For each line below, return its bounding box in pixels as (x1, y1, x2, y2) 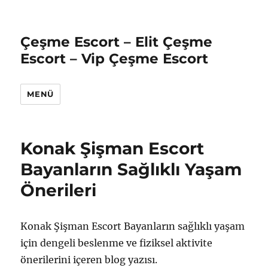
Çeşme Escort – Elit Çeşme (20, 33, 213, 50)
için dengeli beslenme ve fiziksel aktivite (20, 237, 213, 249)
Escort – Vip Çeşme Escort (20, 50, 209, 67)
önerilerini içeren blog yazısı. (20, 254, 158, 266)
